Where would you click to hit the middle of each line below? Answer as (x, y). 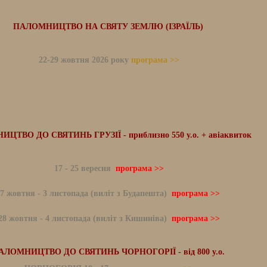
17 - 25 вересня (85, 168)
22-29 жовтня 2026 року (85, 60)
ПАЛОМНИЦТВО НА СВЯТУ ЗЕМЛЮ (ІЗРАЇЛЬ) (108, 27)
